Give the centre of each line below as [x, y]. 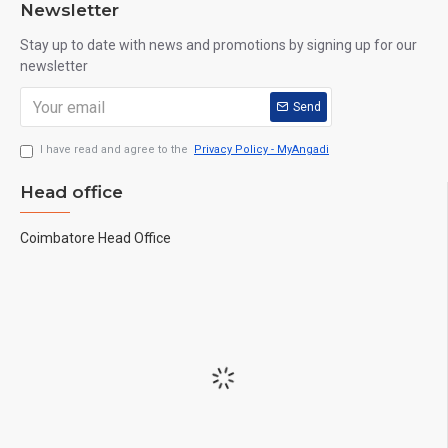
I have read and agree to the [115, 149]
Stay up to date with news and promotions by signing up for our [218, 45]
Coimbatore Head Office [95, 238]
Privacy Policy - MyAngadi [261, 149]
